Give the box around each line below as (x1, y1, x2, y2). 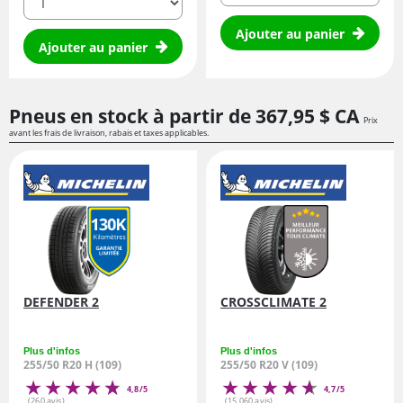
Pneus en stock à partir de (9, 103, 255, 129)
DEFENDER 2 (23, 292, 99, 310)
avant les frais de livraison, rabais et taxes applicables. (9, 126, 209, 139)
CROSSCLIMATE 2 (220, 292, 327, 310)
